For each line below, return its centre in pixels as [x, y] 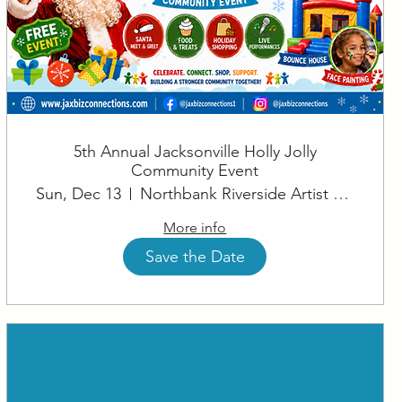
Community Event [195, 171]
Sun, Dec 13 [78, 194]
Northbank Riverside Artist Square [341, 194]
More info [195, 228]
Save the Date [195, 256]
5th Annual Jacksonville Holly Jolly [195, 152]
